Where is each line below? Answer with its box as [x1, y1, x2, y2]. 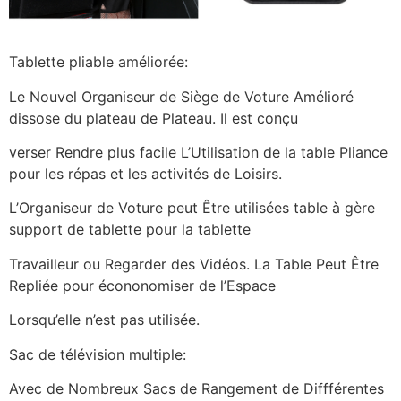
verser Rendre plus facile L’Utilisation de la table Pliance [9, 142, 388, 161]
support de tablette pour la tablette [9, 220, 251, 239]
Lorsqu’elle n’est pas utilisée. [9, 311, 200, 329]
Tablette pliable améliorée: [9, 53, 188, 72]
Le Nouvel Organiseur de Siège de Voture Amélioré [9, 87, 354, 106]
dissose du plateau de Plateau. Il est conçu [9, 108, 298, 127]
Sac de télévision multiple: [9, 345, 186, 363]
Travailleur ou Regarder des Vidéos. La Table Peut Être [9, 254, 379, 273]
